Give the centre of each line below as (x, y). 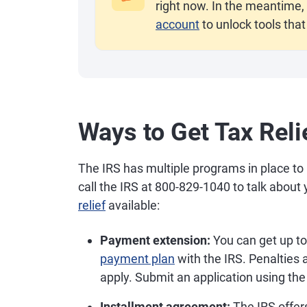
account (177, 24)
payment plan (137, 259)
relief (92, 205)
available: (133, 205)
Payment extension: (155, 240)
